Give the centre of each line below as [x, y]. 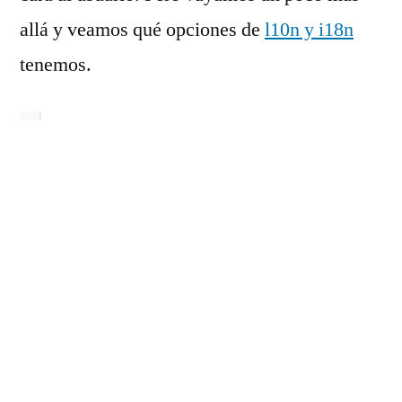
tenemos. [56, 65]
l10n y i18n [309, 30]
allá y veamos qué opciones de [142, 30]
